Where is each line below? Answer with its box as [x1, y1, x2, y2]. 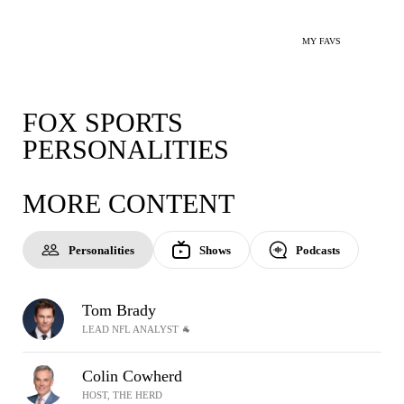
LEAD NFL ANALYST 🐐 [82, 324, 191, 335]
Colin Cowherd [82, 367, 182, 385]
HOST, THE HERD [82, 390, 162, 400]
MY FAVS [302, 36, 341, 46]
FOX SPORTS [23, 107, 183, 137]
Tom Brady [82, 301, 156, 319]
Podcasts [296, 243, 340, 257]
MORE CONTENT [23, 188, 234, 218]
